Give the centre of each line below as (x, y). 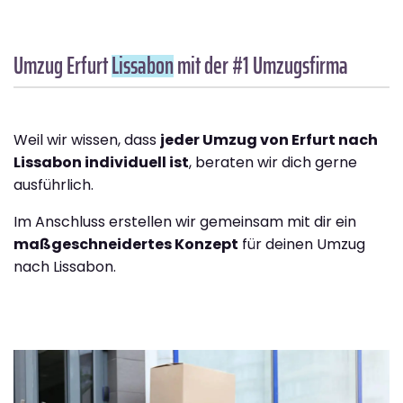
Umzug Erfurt (63, 66)
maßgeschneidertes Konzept (126, 245)
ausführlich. (54, 185)
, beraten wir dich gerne (273, 163)
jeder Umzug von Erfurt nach (269, 140)
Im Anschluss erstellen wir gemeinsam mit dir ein (185, 222)
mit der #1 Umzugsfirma (261, 66)
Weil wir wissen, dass (87, 140)
